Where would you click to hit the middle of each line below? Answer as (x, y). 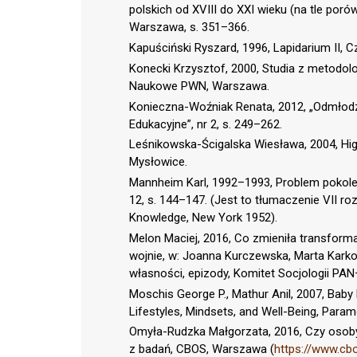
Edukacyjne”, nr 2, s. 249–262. (206, 124)
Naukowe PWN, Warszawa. (199, 86)
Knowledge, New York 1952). (203, 218)
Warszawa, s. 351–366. (189, 27)
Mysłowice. (158, 162)
